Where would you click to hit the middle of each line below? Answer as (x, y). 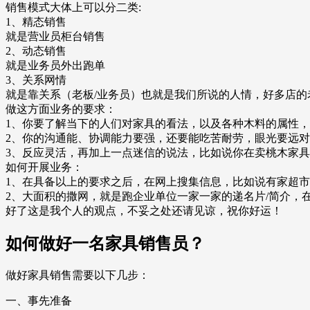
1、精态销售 (36, 22)
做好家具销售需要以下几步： (77, 275)
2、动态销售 (36, 51)
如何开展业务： (44, 167)
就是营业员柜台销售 (55, 37)
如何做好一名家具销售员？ (105, 244)
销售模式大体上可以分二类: (73, 8)
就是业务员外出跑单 (55, 66)
